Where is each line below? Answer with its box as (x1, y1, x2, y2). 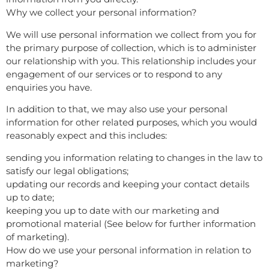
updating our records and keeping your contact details (6, 178, 249, 190)
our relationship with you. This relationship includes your (6, 55, 256, 67)
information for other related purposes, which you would (6, 116, 257, 128)
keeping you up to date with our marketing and (6, 204, 219, 216)
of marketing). (6, 231, 69, 243)
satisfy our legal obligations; (6, 165, 128, 177)
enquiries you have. (6, 81, 92, 93)
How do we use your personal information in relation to (6, 244, 251, 256)
